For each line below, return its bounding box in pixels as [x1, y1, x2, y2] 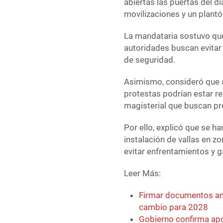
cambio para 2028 [139, 202, 209, 213]
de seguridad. [124, 55, 176, 65]
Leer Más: [124, 168, 161, 179]
